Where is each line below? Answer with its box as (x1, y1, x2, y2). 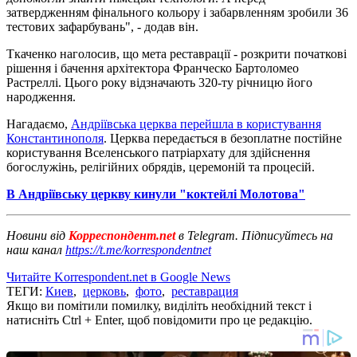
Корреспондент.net (65, 228, 178, 242)
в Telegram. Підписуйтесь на (178, 228, 333, 242)
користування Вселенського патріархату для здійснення (6, 145, 310, 159)
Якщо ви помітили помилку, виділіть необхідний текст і (6, 298, 312, 312)
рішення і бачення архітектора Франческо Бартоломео (6, 61, 299, 75)
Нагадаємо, (6, 116, 71, 131)
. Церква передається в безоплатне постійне (104, 131, 342, 145)
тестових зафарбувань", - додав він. (6, 19, 198, 33)
